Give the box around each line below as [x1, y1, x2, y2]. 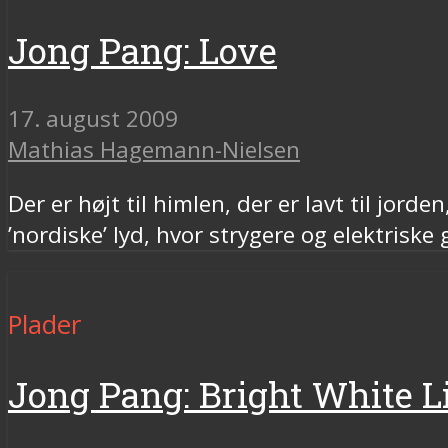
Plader [8, 306, 81, 342]
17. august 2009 [8, 103, 178, 135]
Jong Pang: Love [8, 26, 277, 74]
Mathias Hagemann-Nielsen [8, 134, 300, 166]
